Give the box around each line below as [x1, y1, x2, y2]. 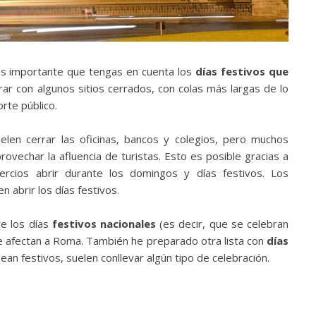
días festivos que [195, 64, 289, 78]
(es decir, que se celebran [156, 217, 289, 231]
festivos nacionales [51, 217, 157, 231]
